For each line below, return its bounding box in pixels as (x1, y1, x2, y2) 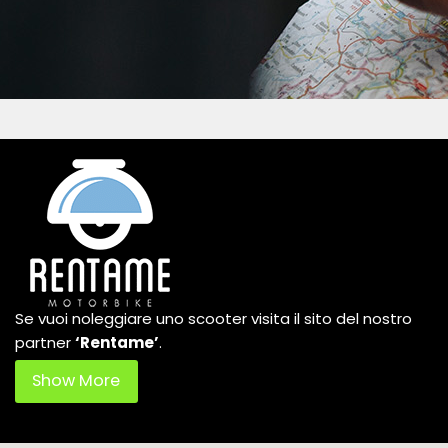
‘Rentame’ (75, 332, 159, 354)
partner (15, 332, 75, 354)
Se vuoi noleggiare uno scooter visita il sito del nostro (15, 308, 412, 330)
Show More (32, 370, 121, 394)
